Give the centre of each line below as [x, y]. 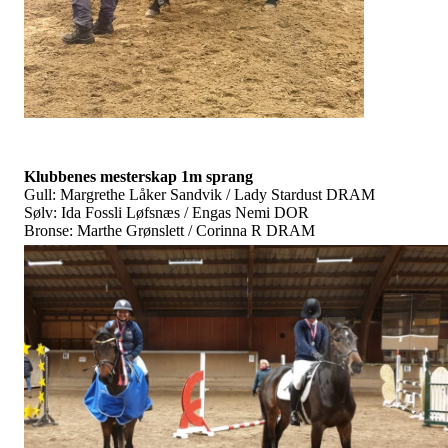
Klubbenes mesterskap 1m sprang [138, 177]
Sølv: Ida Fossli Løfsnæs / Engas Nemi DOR [166, 213]
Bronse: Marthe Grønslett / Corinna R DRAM [169, 231]
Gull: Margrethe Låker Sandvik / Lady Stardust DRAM [199, 195]
